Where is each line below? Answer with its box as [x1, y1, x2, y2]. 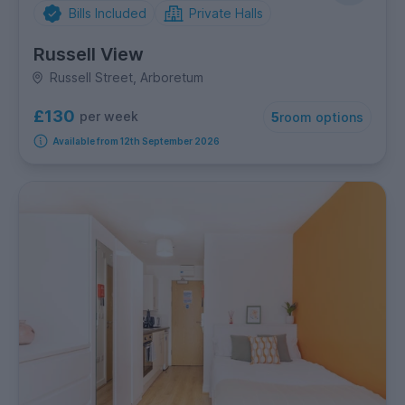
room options [279, 109, 363, 126]
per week [79, 108, 138, 125]
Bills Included [68, 5, 146, 22]
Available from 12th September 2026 [52, 136, 220, 147]
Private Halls [189, 5, 263, 22]
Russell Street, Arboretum [49, 70, 203, 86]
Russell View [33, 43, 144, 66]
